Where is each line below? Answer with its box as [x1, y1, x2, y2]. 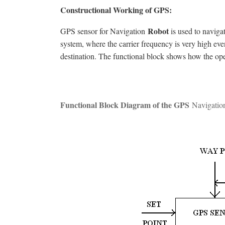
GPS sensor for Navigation [60, 25, 148, 36]
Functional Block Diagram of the [60, 98, 174, 110]
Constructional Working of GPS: [60, 4, 172, 16]
